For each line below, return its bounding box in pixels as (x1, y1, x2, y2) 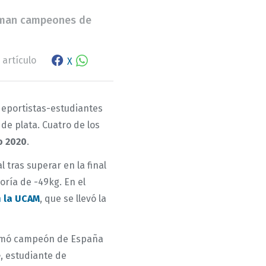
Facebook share (67, 49, 93, 60)
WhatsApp (91, 49, 136, 60)
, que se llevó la (40, 193, 106, 204)
